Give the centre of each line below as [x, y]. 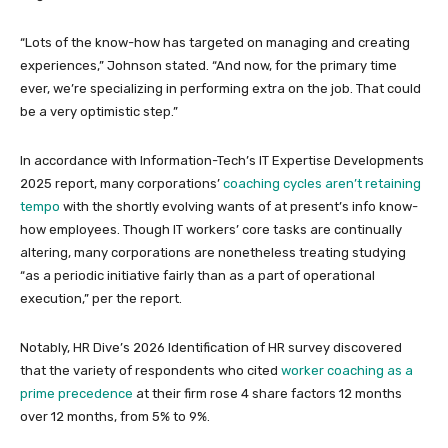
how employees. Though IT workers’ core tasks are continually [211, 229]
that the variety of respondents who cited [150, 370]
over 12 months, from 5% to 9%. [115, 416]
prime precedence [76, 393]
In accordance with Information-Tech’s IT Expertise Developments [222, 160]
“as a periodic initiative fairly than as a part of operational [197, 275]
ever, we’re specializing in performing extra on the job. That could [220, 88]
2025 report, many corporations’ [121, 183]
